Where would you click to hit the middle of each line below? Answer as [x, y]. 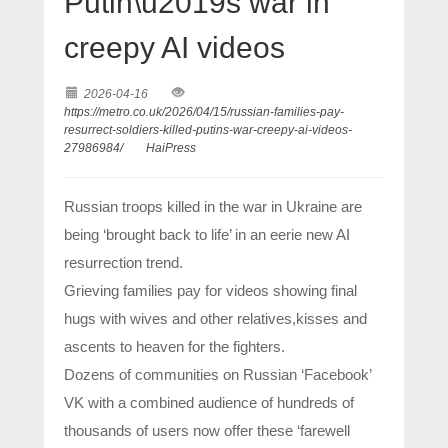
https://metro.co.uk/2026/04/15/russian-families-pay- [204, 111]
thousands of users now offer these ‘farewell [207, 430]
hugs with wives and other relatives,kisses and [215, 318]
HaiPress [171, 147]
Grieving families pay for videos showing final [210, 290]
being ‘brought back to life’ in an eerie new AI [207, 234]
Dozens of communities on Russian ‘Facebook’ [217, 374]
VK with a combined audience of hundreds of [209, 402]
